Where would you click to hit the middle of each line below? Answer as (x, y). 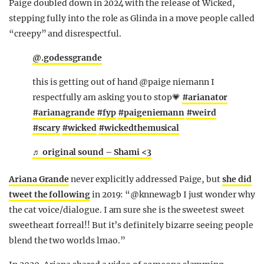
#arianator (205, 98)
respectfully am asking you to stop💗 (107, 98)
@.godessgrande (67, 58)
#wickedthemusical (139, 128)
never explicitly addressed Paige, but (146, 179)
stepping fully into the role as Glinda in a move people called (132, 19)
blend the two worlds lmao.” (67, 241)
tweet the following (49, 195)
